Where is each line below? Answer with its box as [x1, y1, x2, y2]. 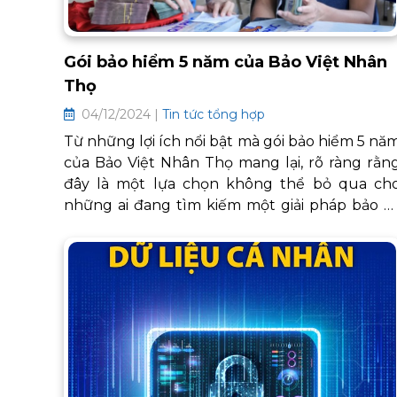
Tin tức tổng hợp [162, 106, 265, 122]
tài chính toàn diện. [64, 218, 199, 235]
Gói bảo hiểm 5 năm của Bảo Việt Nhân [64, 52, 387, 72]
